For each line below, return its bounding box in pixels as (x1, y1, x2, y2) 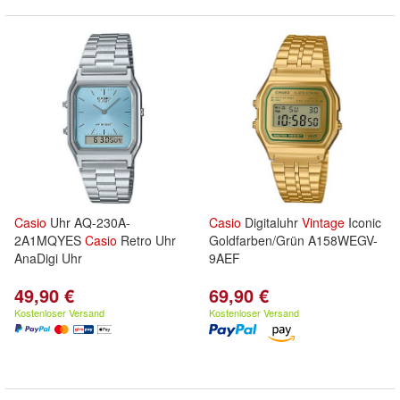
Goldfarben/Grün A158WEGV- (209, 231, 378, 249)
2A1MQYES (14, 231, 85, 249)
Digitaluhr (241, 213, 302, 231)
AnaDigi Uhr (14, 249, 82, 267)
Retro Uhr (117, 231, 176, 249)
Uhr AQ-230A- (46, 213, 130, 231)
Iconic (345, 213, 381, 231)
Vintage (302, 213, 345, 231)
